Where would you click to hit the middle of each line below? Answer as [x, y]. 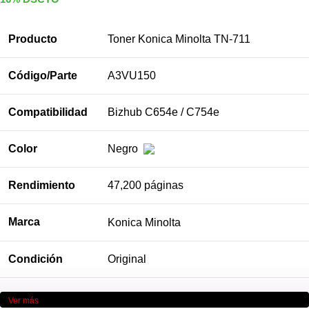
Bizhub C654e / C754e [163, 112]
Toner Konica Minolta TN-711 [179, 39]
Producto [33, 39]
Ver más [23, 300]
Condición [36, 259]
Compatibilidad [48, 112]
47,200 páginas [146, 185]
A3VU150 [132, 75]
